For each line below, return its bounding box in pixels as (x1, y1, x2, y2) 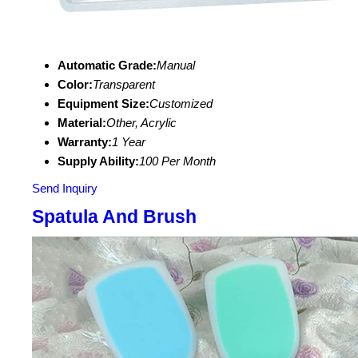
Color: (58, 78, 93, 91)
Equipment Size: (58, 97, 149, 110)
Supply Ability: (58, 154, 139, 168)
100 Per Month (139, 154, 216, 168)
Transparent (93, 78, 155, 91)
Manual (157, 58, 195, 72)
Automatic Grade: (58, 58, 157, 72)
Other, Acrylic (106, 116, 177, 129)
